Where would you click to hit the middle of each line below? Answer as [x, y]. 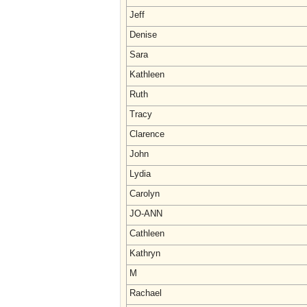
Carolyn [145, 194]
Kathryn [145, 253]
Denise [143, 35]
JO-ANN [146, 213]
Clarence [147, 134]
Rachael [146, 293]
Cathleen [147, 233]
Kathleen [147, 74]
